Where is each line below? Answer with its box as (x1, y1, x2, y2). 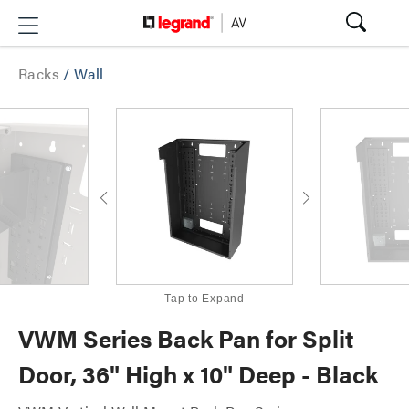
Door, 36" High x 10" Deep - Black (18, 357, 378, 391)
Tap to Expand (164, 292, 245, 305)
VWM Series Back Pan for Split (18, 321, 353, 355)
